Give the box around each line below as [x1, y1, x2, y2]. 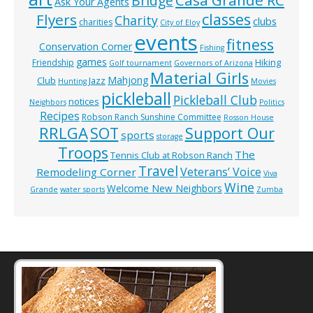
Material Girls [150, 68, 249, 89]
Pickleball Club [173, 92, 257, 109]
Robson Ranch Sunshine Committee [81, 111, 221, 124]
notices [68, 95, 99, 108]
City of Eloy [160, 17, 200, 28]
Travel [138, 162, 178, 181]
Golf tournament [109, 58, 172, 68]
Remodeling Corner [36, 165, 136, 180]
